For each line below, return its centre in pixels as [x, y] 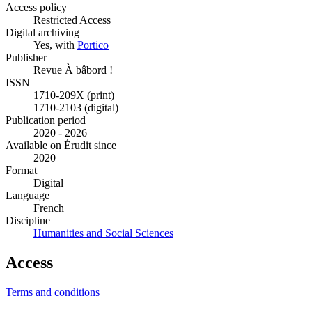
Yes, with [55, 45]
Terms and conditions [53, 292]
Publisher [26, 58]
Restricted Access [72, 20]
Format [21, 171]
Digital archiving [42, 33]
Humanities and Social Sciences [103, 233]
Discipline [28, 221]
